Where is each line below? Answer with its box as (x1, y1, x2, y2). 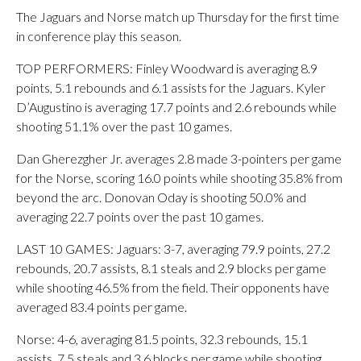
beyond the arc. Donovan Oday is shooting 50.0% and (16, 189, 306, 205)
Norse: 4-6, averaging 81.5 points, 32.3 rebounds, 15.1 (16, 331, 308, 346)
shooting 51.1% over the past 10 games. (16, 118, 232, 134)
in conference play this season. (16, 28, 181, 44)
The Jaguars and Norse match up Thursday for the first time (16, 9, 339, 24)
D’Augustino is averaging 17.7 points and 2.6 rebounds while (16, 99, 337, 114)
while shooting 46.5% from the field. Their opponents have (16, 280, 330, 295)
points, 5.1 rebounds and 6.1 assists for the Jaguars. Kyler (16, 80, 326, 95)
